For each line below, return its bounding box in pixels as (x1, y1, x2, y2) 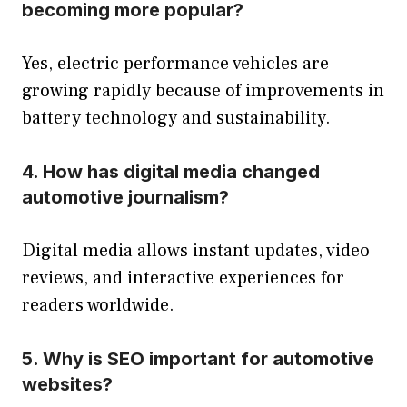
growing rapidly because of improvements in (22, 78, 384, 103)
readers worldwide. (22, 293, 174, 317)
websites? (22, 372, 113, 395)
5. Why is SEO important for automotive (22, 347, 374, 370)
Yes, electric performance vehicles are (22, 51, 329, 75)
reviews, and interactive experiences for (22, 265, 344, 290)
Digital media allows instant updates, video (22, 238, 370, 263)
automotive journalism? (22, 185, 229, 208)
